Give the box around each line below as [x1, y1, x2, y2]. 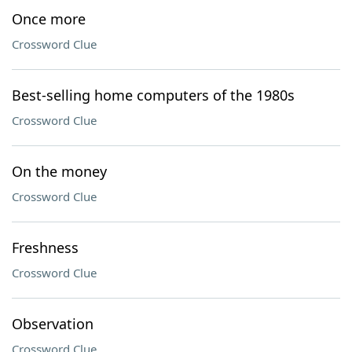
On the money [12, 162, 107, 181]
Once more [12, 9, 86, 28]
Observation [12, 314, 93, 333]
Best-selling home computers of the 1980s [12, 86, 295, 104]
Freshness [12, 238, 79, 257]
